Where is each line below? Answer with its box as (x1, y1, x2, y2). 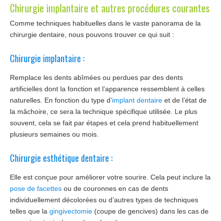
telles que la (10, 207, 49, 216)
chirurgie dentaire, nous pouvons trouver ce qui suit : (10, 30, 174, 38)
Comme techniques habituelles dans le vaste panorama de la (10, 19, 201, 27)
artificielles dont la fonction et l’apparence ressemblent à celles (10, 84, 205, 93)
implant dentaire (112, 96, 162, 104)
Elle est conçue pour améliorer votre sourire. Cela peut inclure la (10, 173, 211, 182)
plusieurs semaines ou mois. (10, 130, 99, 138)
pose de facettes (10, 184, 62, 193)
